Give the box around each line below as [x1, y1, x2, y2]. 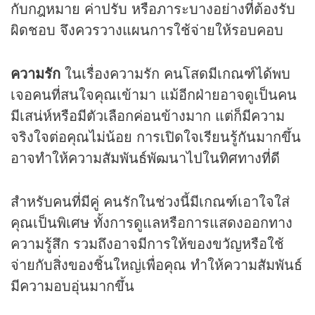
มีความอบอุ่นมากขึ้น [11, 274, 134, 295]
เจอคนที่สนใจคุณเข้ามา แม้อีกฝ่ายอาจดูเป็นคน [11, 83, 297, 104]
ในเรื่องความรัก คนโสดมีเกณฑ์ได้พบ [60, 62, 290, 83]
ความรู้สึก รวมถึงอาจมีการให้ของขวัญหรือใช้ [11, 232, 284, 253]
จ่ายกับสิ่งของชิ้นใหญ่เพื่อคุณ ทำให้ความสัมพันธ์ [11, 253, 302, 274]
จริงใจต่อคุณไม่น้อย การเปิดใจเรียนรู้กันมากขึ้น [11, 125, 301, 146]
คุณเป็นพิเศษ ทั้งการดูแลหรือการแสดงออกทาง [11, 211, 292, 232]
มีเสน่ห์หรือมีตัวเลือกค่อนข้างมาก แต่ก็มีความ [11, 104, 285, 125]
